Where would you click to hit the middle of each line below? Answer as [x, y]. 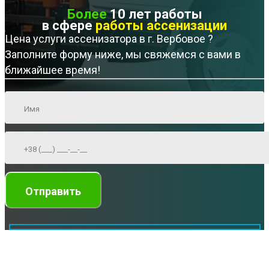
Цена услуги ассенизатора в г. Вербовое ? [109, 39]
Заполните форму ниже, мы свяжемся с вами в [123, 55]
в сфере [69, 26]
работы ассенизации [161, 26]
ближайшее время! [53, 70]
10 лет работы [154, 14]
